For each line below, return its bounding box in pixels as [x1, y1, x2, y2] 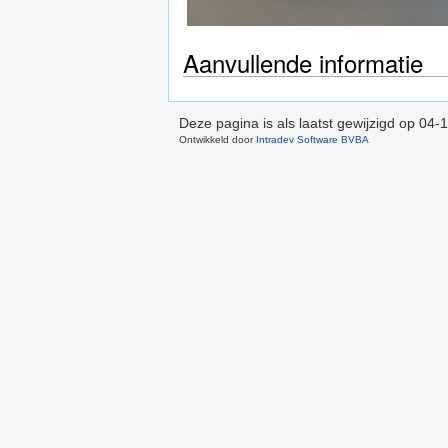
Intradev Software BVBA [255, 133, 369, 145]
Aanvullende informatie [183, 45, 423, 80]
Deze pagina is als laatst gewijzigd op [178, 114, 419, 131]
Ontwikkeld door [178, 133, 256, 145]
